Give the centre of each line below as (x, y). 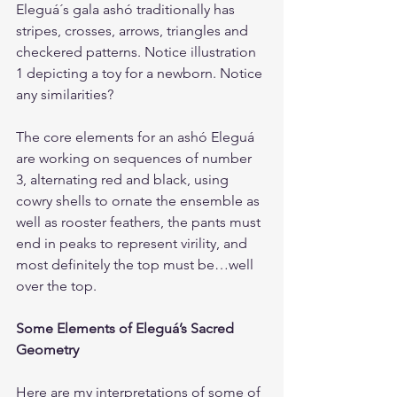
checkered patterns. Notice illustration (138, 52)
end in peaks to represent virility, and (133, 243)
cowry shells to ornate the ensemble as (140, 201)
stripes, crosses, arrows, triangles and (134, 31)
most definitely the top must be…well (136, 265)
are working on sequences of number (136, 158)
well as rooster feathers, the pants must (140, 222)
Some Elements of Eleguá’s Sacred (127, 328)
